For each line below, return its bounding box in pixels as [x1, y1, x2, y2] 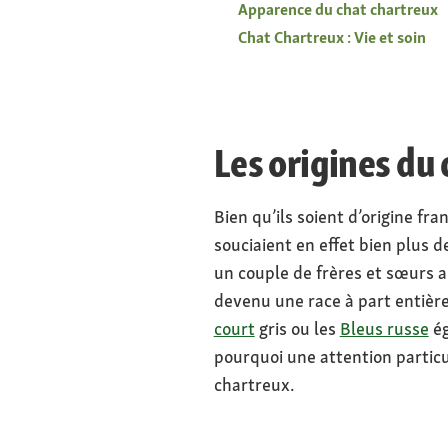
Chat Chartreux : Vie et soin [237, 27, 426, 48]
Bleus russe [339, 317, 429, 340]
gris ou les [254, 317, 340, 340]
